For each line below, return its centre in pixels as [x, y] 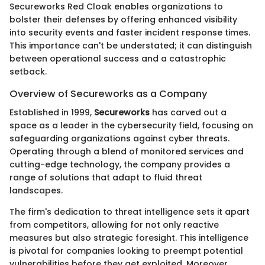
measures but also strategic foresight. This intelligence [129, 238]
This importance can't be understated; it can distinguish [131, 45]
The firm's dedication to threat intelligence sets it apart [130, 212]
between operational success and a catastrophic [118, 58]
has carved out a [188, 113]
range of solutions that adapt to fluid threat [106, 178]
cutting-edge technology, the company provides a [120, 165]
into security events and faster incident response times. [130, 32]
